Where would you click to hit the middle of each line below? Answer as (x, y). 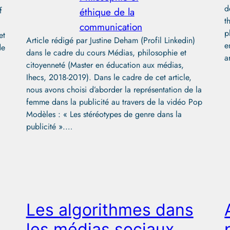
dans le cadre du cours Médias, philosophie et (106, 52)
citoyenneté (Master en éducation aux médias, (105, 65)
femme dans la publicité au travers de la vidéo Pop (114, 102)
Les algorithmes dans (110, 209)
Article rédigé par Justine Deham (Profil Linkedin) (110, 40)
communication (111, 26)
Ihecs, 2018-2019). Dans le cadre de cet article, (109, 77)
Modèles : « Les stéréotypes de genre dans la (104, 114)
